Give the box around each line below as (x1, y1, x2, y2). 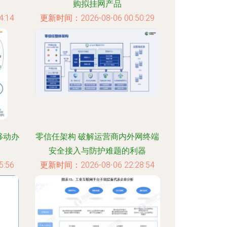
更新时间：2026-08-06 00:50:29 (40, 13, 155, 23)
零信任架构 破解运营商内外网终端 (35, 132, 160, 141)
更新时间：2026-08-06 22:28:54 (40, 160, 155, 170)
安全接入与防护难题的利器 (49, 146, 146, 156)
